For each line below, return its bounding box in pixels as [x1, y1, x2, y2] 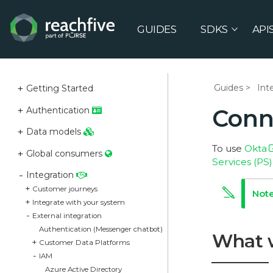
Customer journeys [32, 185, 97, 193]
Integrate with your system [32, 198, 125, 207]
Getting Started [26, 83, 93, 94]
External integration [32, 211, 102, 220]
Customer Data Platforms [38, 238, 130, 247]
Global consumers [26, 147, 105, 159]
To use [212, 143, 244, 155]
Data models [26, 126, 83, 137]
